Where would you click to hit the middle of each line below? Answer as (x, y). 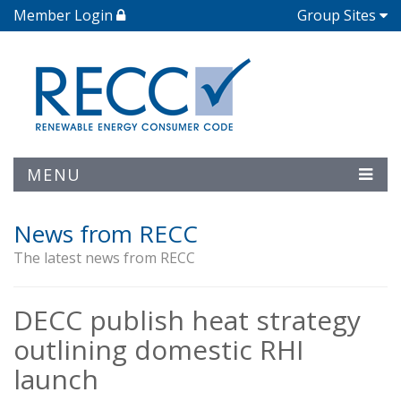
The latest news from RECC (104, 258)
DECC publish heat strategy (187, 320)
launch (56, 379)
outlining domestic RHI (158, 350)
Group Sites (337, 15)
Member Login (65, 15)
